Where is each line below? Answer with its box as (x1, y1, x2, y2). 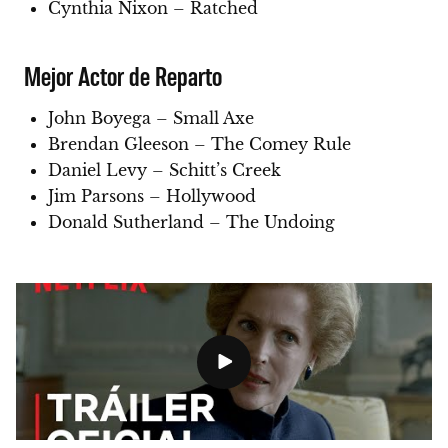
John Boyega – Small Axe (48, 108, 254, 129)
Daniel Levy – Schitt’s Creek (48, 160, 281, 181)
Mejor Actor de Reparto (24, 59, 223, 92)
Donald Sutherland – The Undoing (48, 212, 335, 233)
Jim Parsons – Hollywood (48, 186, 256, 207)
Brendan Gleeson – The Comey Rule (48, 134, 351, 155)
